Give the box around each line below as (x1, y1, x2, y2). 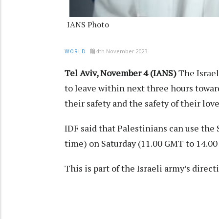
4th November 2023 (96, 47, 148, 55)
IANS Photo (67, 19, 109, 30)
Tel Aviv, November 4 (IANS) (65, 67, 178, 79)
